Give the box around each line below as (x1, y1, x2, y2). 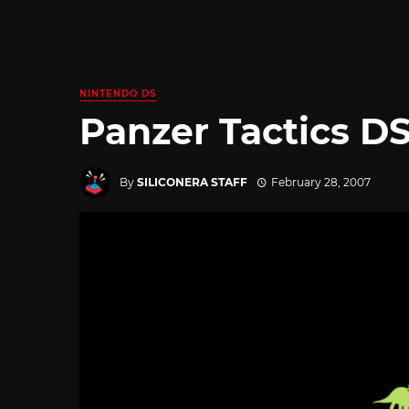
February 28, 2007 (270, 174, 371, 189)
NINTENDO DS (79, 88, 156, 100)
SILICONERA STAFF (137, 174, 247, 189)
